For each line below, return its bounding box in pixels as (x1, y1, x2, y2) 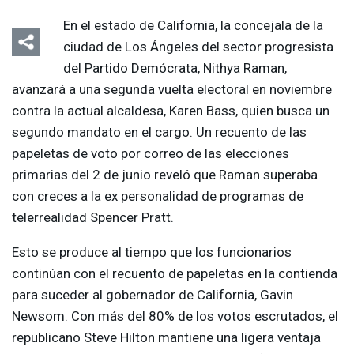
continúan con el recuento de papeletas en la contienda (12, 265, 337, 282)
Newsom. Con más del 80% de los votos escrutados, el (12, 308, 338, 325)
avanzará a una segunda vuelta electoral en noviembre (12, 81, 332, 98)
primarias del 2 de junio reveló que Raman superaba (12, 167, 318, 183)
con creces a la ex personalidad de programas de (12, 188, 303, 205)
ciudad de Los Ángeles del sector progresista (63, 39, 333, 55)
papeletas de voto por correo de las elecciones (12, 145, 289, 162)
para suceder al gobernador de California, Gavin (12, 287, 293, 303)
